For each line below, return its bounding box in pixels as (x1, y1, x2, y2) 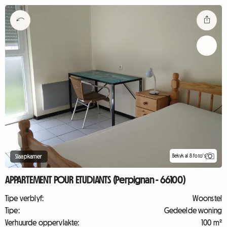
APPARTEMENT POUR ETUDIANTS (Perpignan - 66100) (5, 175, 185, 185)
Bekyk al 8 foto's (172, 153, 206, 159)
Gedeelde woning (164, 206, 222, 214)
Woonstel (192, 194, 222, 202)
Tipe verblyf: (5, 194, 44, 202)
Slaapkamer (15, 154, 43, 160)
